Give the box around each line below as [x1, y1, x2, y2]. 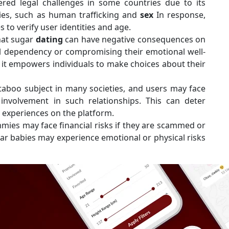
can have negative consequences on [62, 34, 206, 45]
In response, [153, 9, 206, 20]
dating [35, 34, 63, 45]
